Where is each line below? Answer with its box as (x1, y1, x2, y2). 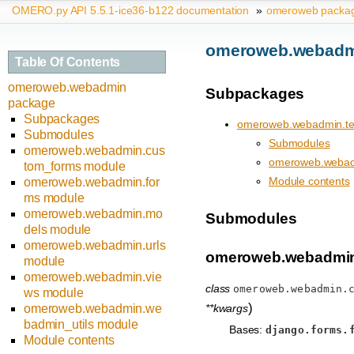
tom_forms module (24, 160, 126, 174)
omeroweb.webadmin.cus (24, 144, 165, 158)
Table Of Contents (15, 55, 121, 69)
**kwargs (205, 301, 248, 314)
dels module (24, 223, 92, 237)
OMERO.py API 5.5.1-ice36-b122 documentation (12, 4, 250, 17)
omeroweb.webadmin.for (24, 175, 160, 190)
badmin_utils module (24, 318, 138, 332)
